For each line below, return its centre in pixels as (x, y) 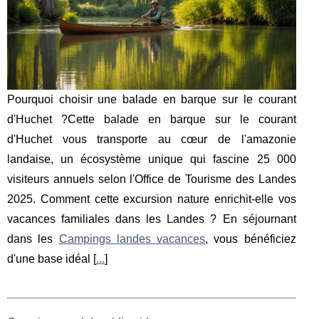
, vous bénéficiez (251, 239)
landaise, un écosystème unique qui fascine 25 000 (152, 159)
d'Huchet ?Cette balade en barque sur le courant (152, 120)
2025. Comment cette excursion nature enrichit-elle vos (152, 199)
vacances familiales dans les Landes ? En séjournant (152, 219)
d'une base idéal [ (52, 259)
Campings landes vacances (132, 239)
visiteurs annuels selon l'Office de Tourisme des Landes (152, 179)
